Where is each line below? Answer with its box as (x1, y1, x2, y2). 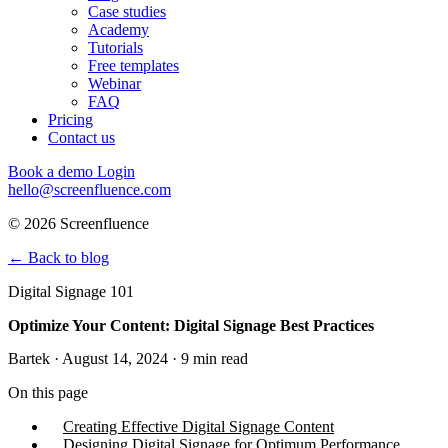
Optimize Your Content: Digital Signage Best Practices (8, 316, 374, 334)
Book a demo (8, 162, 93, 180)
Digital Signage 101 (8, 282, 134, 300)
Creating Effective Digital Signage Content (63, 417, 334, 435)
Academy (88, 20, 149, 38)
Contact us (48, 128, 115, 146)
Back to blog (24, 248, 109, 266)
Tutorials (88, 38, 143, 56)
